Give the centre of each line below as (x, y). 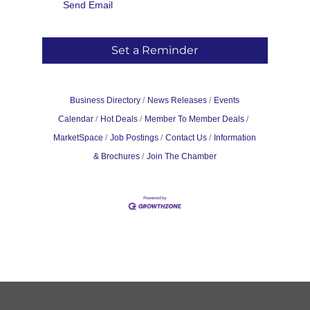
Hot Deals (119, 119)
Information (235, 137)
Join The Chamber (181, 156)
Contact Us (186, 137)
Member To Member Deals (195, 119)
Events (227, 100)
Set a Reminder (155, 50)
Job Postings (135, 137)
